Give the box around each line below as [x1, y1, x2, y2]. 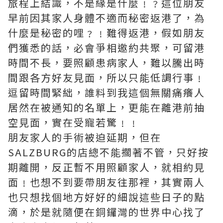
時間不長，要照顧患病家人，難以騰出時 [8, 55, 205, 70]
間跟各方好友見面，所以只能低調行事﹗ [8, 70, 205, 85]
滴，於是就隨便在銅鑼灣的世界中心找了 [8, 205, 205, 219]
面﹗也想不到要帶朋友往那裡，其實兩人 [8, 175, 205, 189]
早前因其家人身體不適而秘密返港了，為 [8, 10, 205, 25]
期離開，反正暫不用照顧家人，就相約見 [8, 160, 205, 174]
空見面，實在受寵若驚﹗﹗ [8, 115, 139, 129]
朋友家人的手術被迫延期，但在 [8, 130, 161, 144]
